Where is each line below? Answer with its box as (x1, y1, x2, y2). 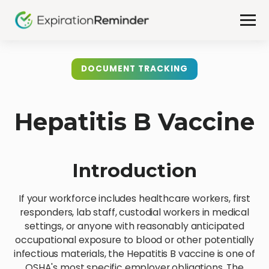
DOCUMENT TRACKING (81, 62, 188, 74)
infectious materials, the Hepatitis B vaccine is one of (13, 247, 256, 261)
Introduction (72, 159, 197, 183)
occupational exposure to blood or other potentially (15, 233, 254, 247)
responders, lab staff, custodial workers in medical (20, 205, 249, 219)
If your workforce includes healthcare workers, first (19, 192, 250, 205)
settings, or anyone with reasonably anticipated (25, 219, 244, 233)
